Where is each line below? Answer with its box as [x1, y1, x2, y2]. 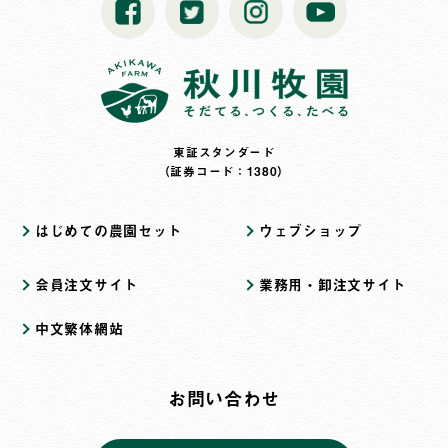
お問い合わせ [167, 385, 281, 412]
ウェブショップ [259, 220, 362, 241]
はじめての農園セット [35, 220, 182, 241]
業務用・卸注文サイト [259, 274, 406, 295]
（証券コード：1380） [157, 162, 291, 180]
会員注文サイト [35, 274, 138, 295]
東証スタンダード [173, 143, 275, 161]
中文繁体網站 [35, 318, 124, 339]
